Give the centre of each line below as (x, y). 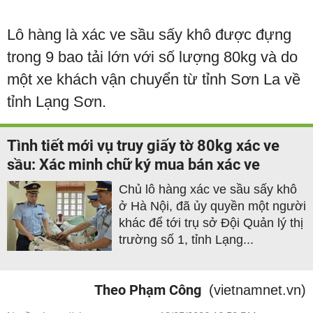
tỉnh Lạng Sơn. (57, 102)
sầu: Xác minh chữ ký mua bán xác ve (133, 165)
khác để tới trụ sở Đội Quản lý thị (211, 223)
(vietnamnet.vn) (257, 290)
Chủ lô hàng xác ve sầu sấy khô (208, 190)
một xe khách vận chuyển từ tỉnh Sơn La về (154, 80)
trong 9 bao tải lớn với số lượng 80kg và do (152, 57)
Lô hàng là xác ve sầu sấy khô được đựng (149, 35)
